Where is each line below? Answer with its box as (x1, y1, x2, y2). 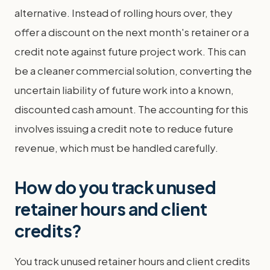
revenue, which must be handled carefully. (14, 140, 218, 154)
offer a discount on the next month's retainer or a (14, 25, 249, 39)
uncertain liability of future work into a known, (14, 83, 234, 96)
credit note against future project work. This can (14, 44, 246, 58)
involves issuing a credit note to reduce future (14, 121, 233, 135)
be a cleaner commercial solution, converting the (14, 63, 252, 77)
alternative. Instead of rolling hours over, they (14, 5, 233, 19)
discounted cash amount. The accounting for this (14, 102, 248, 116)
